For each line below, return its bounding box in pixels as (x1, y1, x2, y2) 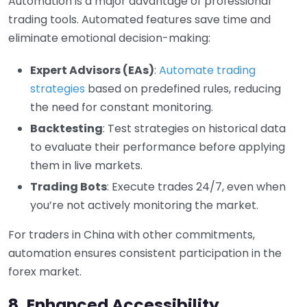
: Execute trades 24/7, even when (107, 178, 286, 195)
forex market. (8, 263, 82, 280)
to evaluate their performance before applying (30, 138, 285, 155)
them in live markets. (30, 157, 143, 173)
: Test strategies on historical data (103, 120, 286, 136)
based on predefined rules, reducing (85, 80, 281, 97)
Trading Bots (30, 178, 107, 195)
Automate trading (159, 62, 256, 78)
